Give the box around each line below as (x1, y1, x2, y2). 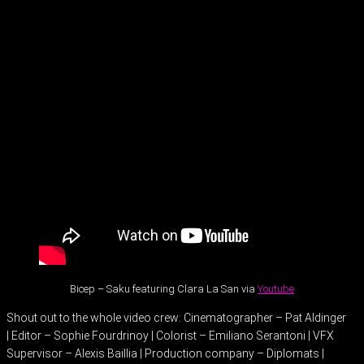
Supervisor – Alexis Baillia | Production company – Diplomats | (6, 347, 324, 360)
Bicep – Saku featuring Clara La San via (70, 283, 258, 295)
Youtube (258, 283, 294, 295)
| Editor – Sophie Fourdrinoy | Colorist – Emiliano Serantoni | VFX (6, 329, 334, 342)
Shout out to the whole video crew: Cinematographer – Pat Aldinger (6, 311, 346, 324)
